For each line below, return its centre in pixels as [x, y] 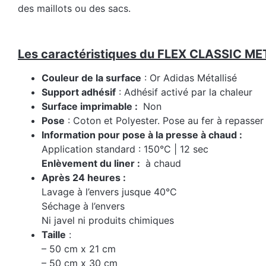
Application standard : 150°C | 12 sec [125, 149]
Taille [54, 235]
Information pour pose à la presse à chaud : [142, 135]
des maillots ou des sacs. [74, 9]
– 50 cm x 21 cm [79, 249]
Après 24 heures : [84, 178]
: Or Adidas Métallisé [189, 78]
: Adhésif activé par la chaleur [184, 92]
